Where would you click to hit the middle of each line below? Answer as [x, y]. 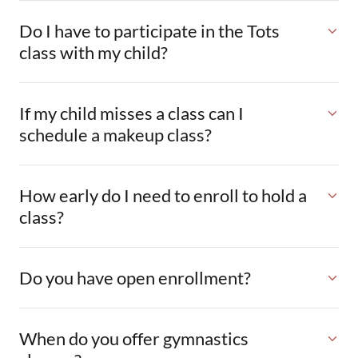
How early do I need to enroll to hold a [163, 195]
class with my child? [93, 52]
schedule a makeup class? [115, 135]
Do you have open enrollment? [135, 278]
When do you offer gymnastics [134, 338]
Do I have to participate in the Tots [149, 31]
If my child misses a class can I [131, 113]
